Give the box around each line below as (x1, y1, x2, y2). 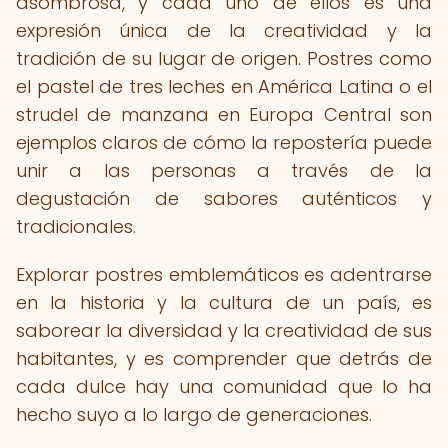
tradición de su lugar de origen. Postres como (16, 46, 432, 71)
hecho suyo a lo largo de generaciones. (16, 402, 372, 427)
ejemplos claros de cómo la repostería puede (16, 130, 432, 155)
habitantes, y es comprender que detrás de (16, 346, 432, 371)
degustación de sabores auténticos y (16, 186, 432, 211)
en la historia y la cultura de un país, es (16, 290, 432, 315)
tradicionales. (16, 214, 136, 239)
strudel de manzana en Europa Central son (16, 102, 432, 127)
